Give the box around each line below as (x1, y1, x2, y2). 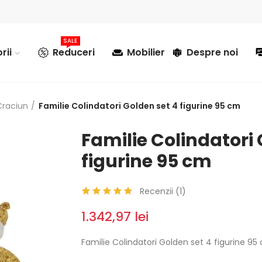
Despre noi (187, 45, 238, 59)
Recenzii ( (140, 185, 180, 197)
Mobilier (127, 45, 165, 59)
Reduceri (53, 45, 95, 59)
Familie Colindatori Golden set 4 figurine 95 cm (39, 100, 240, 112)
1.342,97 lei (81, 208, 149, 226)
